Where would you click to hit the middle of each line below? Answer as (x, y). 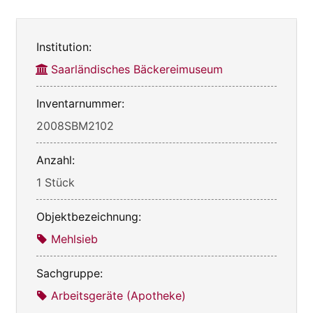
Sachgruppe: (70, 273)
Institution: (64, 46)
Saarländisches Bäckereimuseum (137, 69)
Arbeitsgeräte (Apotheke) (118, 295)
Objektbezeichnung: (89, 216)
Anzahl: (56, 160)
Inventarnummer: (80, 103)
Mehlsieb (74, 239)
